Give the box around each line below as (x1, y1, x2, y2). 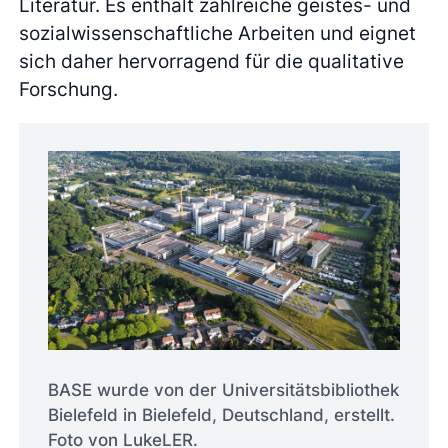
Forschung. (19, 77, 119, 102)
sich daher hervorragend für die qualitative (19, 49, 405, 74)
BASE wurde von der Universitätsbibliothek (47, 380, 399, 401)
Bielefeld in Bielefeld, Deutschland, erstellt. (47, 405, 395, 426)
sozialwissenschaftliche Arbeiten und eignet (19, 21, 417, 46)
